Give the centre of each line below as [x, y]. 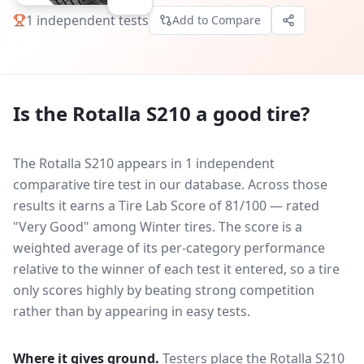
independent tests [91, 20]
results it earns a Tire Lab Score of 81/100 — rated [166, 206]
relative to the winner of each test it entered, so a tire [176, 269]
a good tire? [250, 113]
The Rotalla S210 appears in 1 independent [144, 163]
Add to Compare [217, 20]
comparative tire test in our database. [129, 184]
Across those [288, 184]
